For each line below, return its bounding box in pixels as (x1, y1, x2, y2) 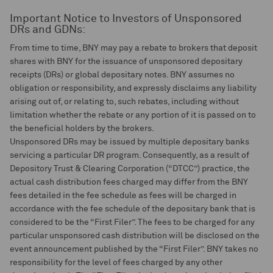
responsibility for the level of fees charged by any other (10, 258, 222, 267)
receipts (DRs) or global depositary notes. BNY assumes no (10, 71, 235, 79)
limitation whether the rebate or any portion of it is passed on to (10, 111, 256, 119)
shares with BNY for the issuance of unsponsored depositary (10, 57, 243, 66)
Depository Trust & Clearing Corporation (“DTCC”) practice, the (10, 165, 250, 173)
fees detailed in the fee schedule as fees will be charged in (10, 191, 236, 200)
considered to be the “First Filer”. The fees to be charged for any (10, 218, 255, 227)
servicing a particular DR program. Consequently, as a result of (10, 151, 249, 160)
